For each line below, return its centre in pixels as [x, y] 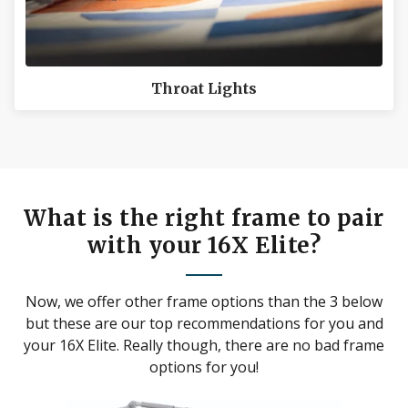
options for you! [204, 367]
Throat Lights [204, 88]
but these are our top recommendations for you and [204, 323]
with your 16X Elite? [204, 245]
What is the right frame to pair [204, 218]
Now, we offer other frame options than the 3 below [204, 301]
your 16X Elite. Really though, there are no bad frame [204, 345]
